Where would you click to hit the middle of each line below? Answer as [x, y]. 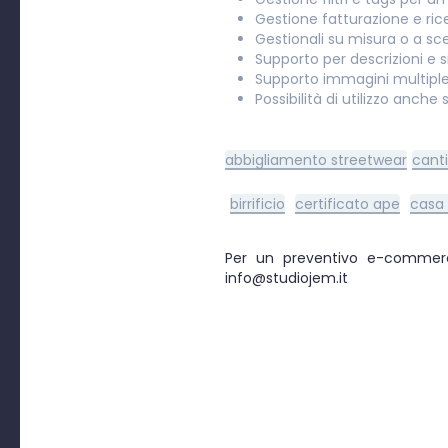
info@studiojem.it [287, 278]
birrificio [258, 204]
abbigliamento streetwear [316, 160]
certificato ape [348, 204]
